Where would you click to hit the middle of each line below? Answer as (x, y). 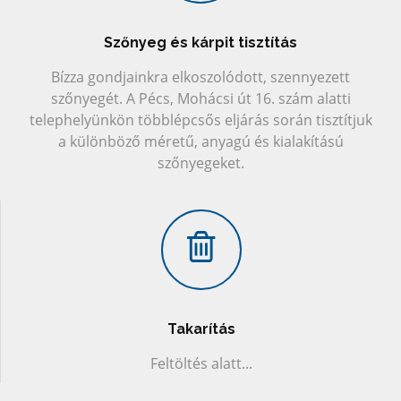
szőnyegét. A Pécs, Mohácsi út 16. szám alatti (200, 99)
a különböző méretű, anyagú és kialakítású (200, 142)
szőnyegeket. (200, 163)
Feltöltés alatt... (201, 364)
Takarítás (201, 329)
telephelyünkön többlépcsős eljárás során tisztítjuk (200, 120)
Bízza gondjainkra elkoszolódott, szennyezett (200, 77)
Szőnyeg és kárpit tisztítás (200, 43)
